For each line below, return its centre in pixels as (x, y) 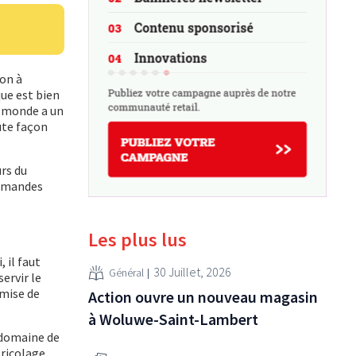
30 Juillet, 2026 (192, 272)
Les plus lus (137, 239)
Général (126, 273)
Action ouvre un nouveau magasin (203, 296)
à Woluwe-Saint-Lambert (173, 319)
